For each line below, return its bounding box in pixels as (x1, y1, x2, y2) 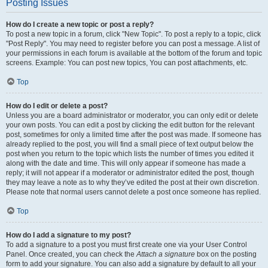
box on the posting (195, 250, 257, 258)
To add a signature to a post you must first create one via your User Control (6, 240, 247, 249)
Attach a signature (136, 250, 195, 258)
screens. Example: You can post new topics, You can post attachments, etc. (6, 59, 248, 67)
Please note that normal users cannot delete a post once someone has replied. (6, 188, 261, 196)
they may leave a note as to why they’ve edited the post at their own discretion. (6, 178, 259, 187)
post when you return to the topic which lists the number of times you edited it (6, 150, 254, 158)
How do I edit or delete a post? (6, 102, 108, 110)
